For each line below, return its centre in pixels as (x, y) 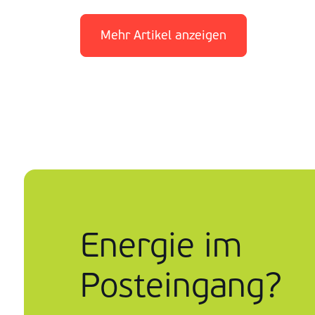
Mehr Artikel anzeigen (163, 36)
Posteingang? (181, 286)
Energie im (161, 246)
